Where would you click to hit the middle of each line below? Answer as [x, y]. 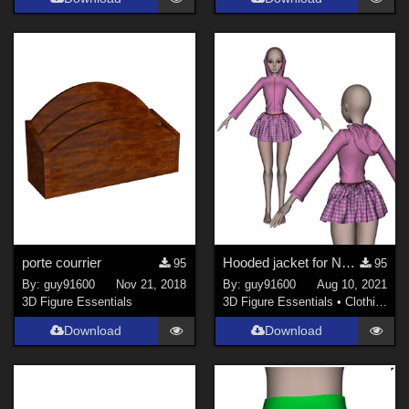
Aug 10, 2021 [351, 285]
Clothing [360, 302]
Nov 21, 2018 [152, 285]
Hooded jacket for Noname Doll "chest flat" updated [348, 262]
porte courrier [62, 262]
